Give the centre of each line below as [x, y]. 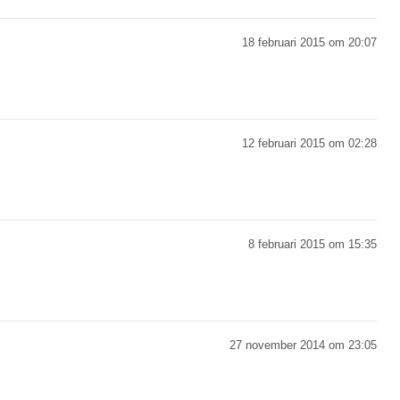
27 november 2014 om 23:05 [303, 345]
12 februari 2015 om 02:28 [309, 143]
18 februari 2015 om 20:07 [309, 42]
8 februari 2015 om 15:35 [312, 244]
